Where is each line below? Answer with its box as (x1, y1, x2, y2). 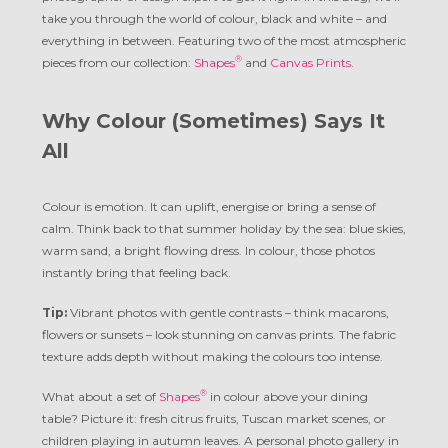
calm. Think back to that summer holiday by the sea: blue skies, (42, 221, 406, 236)
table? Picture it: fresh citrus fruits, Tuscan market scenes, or (42, 411, 386, 426)
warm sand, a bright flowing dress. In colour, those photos (42, 243, 375, 258)
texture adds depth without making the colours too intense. (42, 349, 383, 364)
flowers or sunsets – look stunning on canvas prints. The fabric (42, 327, 396, 342)
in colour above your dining (207, 389, 368, 404)
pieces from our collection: (42, 55, 194, 70)
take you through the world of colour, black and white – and (42, 11, 387, 26)
